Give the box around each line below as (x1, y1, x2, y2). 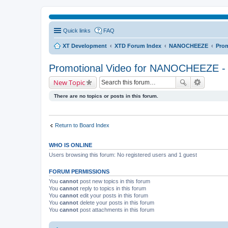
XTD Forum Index (115, 43, 161, 49)
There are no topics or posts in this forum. (54, 93, 158, 99)
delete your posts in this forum (78, 199, 154, 206)
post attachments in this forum (78, 206, 154, 213)
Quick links (63, 27, 91, 34)
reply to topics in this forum (78, 185, 146, 191)
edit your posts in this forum (78, 192, 148, 198)
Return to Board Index (55, 122, 109, 128)
